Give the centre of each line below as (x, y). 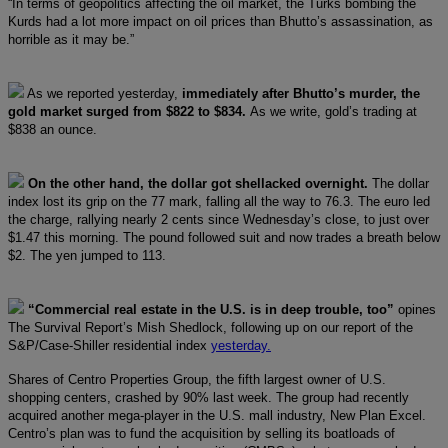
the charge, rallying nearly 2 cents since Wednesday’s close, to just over (218, 219)
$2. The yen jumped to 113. (87, 255)
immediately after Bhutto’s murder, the (301, 93)
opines (417, 309)
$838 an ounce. (52, 129)
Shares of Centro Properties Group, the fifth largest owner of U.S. (197, 379)
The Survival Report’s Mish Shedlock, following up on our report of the (210, 327)
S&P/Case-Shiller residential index (109, 345)
